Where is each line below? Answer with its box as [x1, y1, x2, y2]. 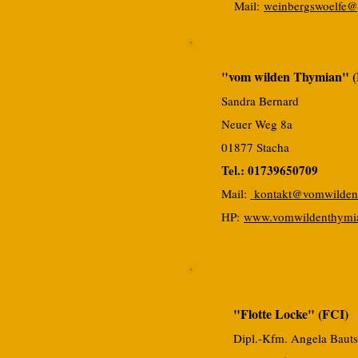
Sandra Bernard [221, 93, 299, 109]
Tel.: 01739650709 [221, 161, 318, 179]
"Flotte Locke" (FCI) [233, 304, 348, 323]
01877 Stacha [221, 139, 289, 155]
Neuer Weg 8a [221, 116, 292, 132]
